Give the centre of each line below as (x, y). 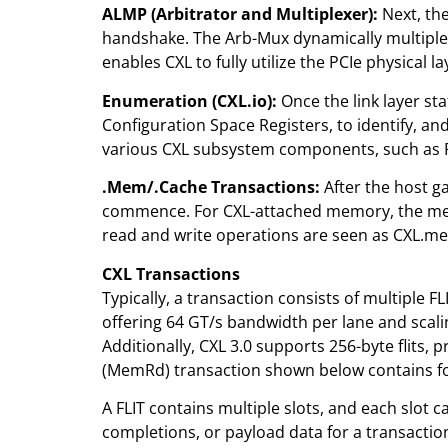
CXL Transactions (171, 273)
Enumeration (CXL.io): (189, 100)
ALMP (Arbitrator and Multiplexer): (240, 14)
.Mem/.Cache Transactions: (211, 187)
